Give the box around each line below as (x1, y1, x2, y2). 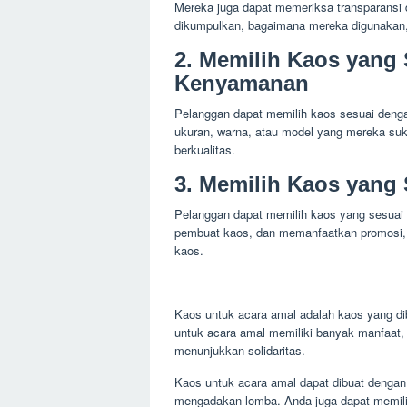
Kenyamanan (174, 70, 309, 95)
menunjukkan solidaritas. (174, 341, 305, 359)
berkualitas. (174, 140, 235, 158)
